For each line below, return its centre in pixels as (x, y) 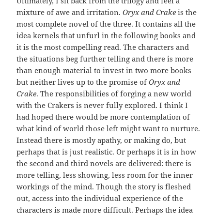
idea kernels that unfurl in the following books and (106, 36)
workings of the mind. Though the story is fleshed (104, 187)
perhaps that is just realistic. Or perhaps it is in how (107, 152)
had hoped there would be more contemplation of (103, 117)
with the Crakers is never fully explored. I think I (102, 105)
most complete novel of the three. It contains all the (106, 24)
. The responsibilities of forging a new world (114, 94)
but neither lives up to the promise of (83, 82)
